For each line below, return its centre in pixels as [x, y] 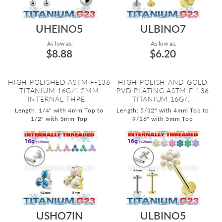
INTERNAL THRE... [59, 99]
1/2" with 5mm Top [59, 119]
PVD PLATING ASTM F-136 [163, 90]
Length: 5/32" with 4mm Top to [163, 110]
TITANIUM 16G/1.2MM [59, 90]
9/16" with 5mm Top [163, 119]
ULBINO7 [163, 28]
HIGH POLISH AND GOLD [163, 82]
